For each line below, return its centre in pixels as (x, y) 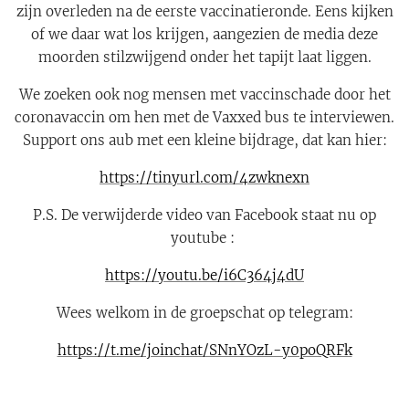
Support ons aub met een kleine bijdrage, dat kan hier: (204, 141)
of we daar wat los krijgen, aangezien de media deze (204, 35)
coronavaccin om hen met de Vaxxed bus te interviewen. (204, 118)
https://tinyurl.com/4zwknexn (204, 178)
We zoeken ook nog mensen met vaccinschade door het (204, 95)
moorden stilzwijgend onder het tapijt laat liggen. (204, 58)
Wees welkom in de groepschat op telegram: (204, 313)
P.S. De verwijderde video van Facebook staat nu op (204, 215)
